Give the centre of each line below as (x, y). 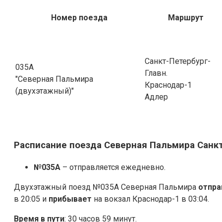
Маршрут (186, 18)
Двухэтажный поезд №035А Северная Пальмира (106, 187)
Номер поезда (79, 18)
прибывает (70, 199)
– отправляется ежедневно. (113, 167)
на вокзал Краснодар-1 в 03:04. (150, 199)
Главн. (156, 73)
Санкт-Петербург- (178, 61)
